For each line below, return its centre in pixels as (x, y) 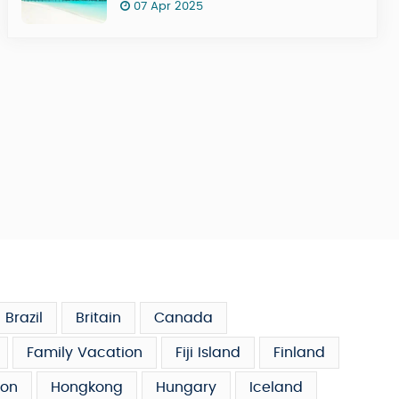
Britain (98, 318)
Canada (183, 318)
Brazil (24, 318)
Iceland (276, 387)
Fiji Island (208, 353)
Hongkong (87, 387)
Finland (299, 353)
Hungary (186, 387)
